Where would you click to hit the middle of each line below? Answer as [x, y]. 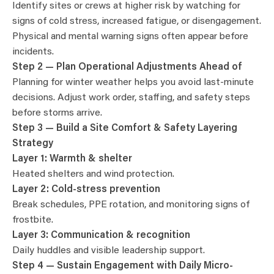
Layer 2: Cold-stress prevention [86, 190]
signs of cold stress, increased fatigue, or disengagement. [137, 22]
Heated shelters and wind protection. [93, 175]
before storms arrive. [57, 113]
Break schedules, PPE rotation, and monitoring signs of [131, 205]
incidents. [33, 52]
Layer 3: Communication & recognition [101, 236]
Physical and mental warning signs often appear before [130, 37]
